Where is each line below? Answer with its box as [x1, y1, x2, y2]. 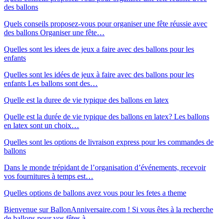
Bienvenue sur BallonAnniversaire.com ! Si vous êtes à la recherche [4, 205, 213, 214]
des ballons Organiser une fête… [4, 28, 105, 37]
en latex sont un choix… [4, 121, 79, 130]
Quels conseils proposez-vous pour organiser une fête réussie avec [4, 19, 207, 28]
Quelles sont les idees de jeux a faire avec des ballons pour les [4, 44, 194, 53]
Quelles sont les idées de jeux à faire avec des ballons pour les [4, 70, 194, 79]
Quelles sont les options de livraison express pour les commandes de [4, 137, 214, 146]
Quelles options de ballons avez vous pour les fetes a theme [4, 188, 186, 197]
